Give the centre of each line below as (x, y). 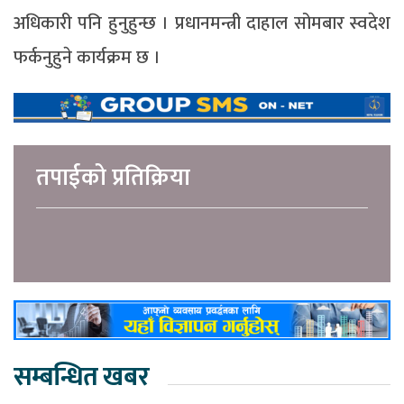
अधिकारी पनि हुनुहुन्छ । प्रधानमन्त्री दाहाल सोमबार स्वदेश (202, 24)
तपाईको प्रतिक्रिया (113, 179)
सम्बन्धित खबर (81, 377)
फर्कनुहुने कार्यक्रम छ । (87, 58)
